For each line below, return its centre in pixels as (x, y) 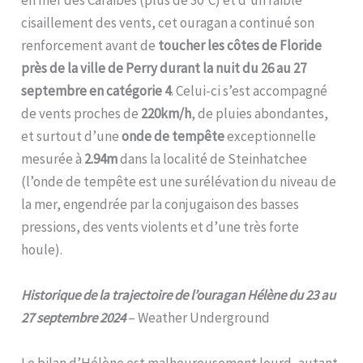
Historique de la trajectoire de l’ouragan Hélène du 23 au (179, 295)
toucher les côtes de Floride (240, 45)
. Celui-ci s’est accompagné (250, 90)
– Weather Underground (198, 317)
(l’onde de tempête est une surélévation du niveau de (179, 181)
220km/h (167, 113)
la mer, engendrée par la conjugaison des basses (160, 204)
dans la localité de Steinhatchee (213, 158)
